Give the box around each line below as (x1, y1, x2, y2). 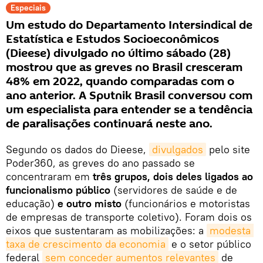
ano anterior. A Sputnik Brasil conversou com (6, 87, 252, 104)
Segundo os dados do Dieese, (6, 142, 149, 156)
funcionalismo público (6, 183, 110, 197)
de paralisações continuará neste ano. (6, 115, 213, 132)
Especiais (11, 2, 46, 13)
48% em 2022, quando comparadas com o (6, 73, 234, 90)
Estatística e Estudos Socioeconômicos (6, 31, 219, 48)
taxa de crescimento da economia (6, 237, 166, 251)
